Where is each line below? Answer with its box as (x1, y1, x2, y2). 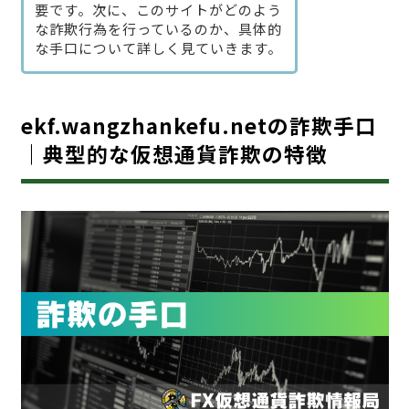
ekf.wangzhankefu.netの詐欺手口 (20, 110, 377, 141)
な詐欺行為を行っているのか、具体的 (34, 19, 282, 39)
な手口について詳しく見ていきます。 (34, 38, 282, 58)
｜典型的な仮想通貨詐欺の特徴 (20, 139, 328, 169)
